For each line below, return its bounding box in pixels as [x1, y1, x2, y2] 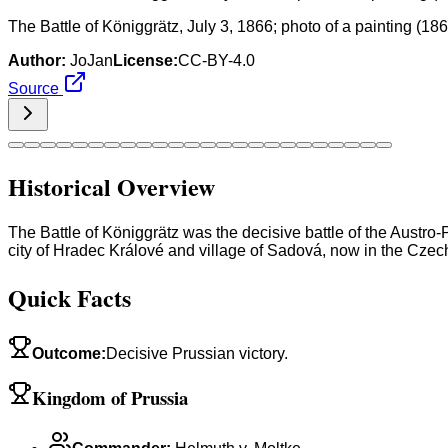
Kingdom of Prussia [32, 384, 188, 412]
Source [8, 79, 63, 97]
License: [113, 51, 178, 69]
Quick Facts [8, 279, 131, 315]
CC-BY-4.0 [178, 51, 255, 69]
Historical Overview [8, 168, 215, 204]
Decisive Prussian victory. [106, 344, 288, 362]
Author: [8, 51, 66, 69]
